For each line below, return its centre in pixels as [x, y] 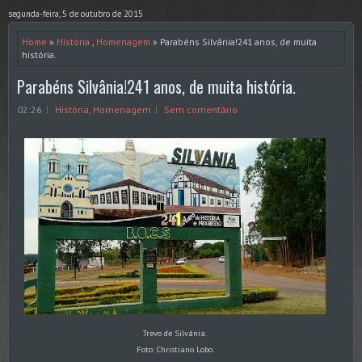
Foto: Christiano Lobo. [175, 349]
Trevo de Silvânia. [175, 333]
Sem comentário [201, 110]
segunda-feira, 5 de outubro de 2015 [76, 13]
